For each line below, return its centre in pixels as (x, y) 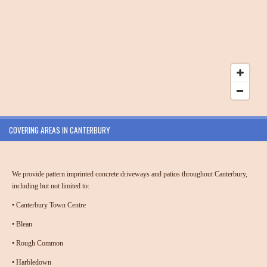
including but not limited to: (51, 186)
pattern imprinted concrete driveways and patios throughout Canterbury (146, 174)
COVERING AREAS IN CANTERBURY (60, 130)
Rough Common (40, 243)
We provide (29, 174)
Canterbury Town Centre (51, 205)
